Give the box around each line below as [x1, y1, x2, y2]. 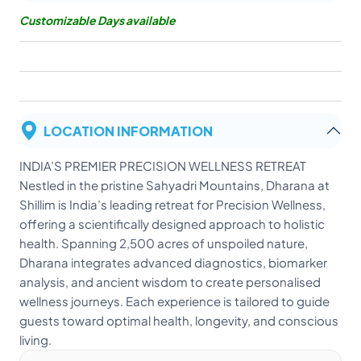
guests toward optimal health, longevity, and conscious [19, 313, 338, 329]
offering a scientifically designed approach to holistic [19, 216, 325, 232]
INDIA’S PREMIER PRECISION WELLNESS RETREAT [19, 158, 306, 174]
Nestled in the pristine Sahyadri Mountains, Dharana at [19, 177, 330, 193]
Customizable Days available [19, 13, 176, 28]
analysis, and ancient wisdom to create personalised [19, 274, 321, 290]
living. [19, 332, 52, 348]
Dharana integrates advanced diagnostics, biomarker [19, 255, 327, 271]
